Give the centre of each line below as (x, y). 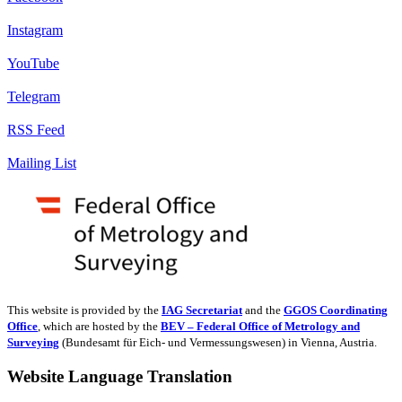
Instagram (35, 30)
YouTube (33, 63)
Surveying (33, 342)
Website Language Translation (120, 376)
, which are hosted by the (99, 326)
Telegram (34, 96)
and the (263, 310)
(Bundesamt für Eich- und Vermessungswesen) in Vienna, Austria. (218, 342)
